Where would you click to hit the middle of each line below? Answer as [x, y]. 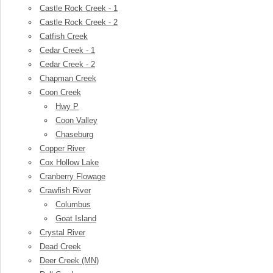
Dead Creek [60, 246]
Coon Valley [76, 120]
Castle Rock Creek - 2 [79, 22]
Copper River [62, 148]
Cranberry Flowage [73, 176]
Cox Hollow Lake [69, 162]
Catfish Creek [64, 36]
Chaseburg [74, 134]
